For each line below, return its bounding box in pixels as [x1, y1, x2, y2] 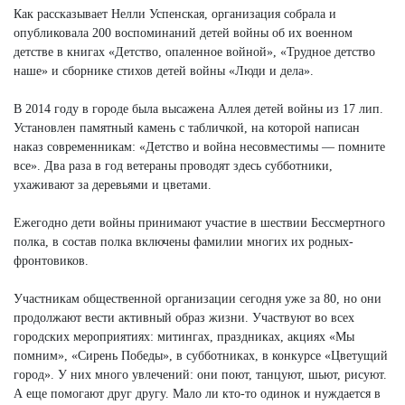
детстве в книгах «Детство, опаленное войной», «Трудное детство [14, 44, 375, 59]
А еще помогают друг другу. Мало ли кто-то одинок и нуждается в [14, 386, 381, 400]
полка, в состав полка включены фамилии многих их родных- [14, 234, 353, 249]
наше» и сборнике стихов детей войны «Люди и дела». [14, 63, 314, 78]
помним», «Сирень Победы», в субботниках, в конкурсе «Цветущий [14, 348, 388, 363]
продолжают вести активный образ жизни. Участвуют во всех [14, 310, 354, 325]
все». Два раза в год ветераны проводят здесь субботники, [14, 158, 333, 173]
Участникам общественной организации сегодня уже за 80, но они [14, 291, 381, 306]
